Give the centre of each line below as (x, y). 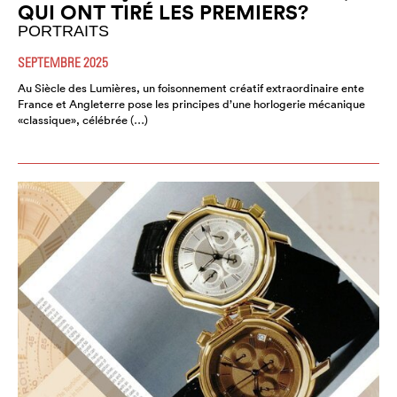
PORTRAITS (63, 31)
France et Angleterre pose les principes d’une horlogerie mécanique (191, 105)
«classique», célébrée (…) (83, 121)
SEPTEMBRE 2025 (63, 62)
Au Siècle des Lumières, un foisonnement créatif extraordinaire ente (191, 89)
